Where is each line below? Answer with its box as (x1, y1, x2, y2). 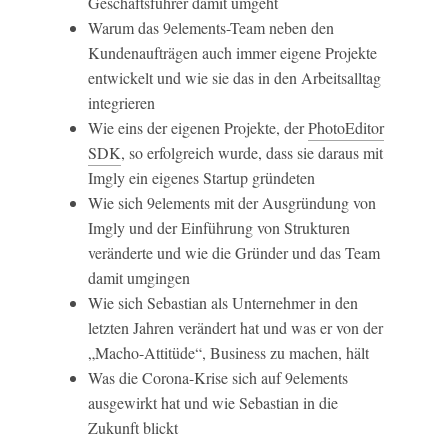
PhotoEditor (308, 117, 384, 138)
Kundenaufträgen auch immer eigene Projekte (88, 42, 377, 63)
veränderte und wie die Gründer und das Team (88, 242, 380, 263)
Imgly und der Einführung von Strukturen (88, 217, 350, 238)
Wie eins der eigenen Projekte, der (88, 117, 308, 138)
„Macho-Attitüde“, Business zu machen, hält (88, 342, 369, 363)
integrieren (88, 92, 155, 113)
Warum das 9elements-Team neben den (88, 17, 334, 38)
